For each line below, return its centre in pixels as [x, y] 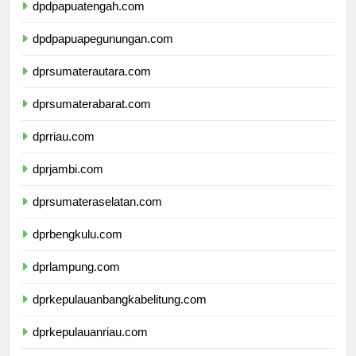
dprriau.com [64, 151]
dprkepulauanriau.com [90, 346]
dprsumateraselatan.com [97, 216]
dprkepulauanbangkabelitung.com [120, 314]
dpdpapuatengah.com [89, 21]
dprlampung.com [76, 281]
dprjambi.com [68, 184]
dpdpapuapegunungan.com [103, 53]
